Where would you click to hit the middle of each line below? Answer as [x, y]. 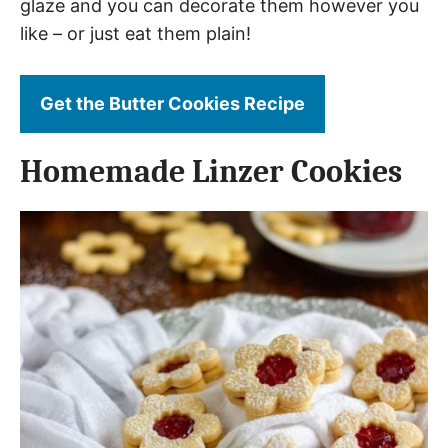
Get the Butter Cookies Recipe [172, 103]
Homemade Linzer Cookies [211, 171]
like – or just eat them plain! [135, 33]
